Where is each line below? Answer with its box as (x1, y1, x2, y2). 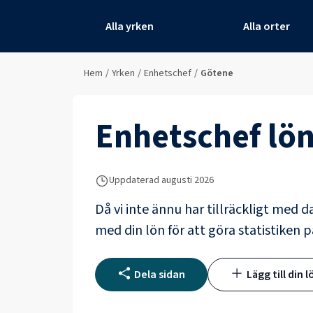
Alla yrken (105, 18, 154, 34)
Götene (201, 66, 233, 80)
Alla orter (243, 18, 291, 34)
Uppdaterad (109, 173, 159, 187)
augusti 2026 (161, 173, 214, 187)
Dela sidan (134, 267, 185, 282)
